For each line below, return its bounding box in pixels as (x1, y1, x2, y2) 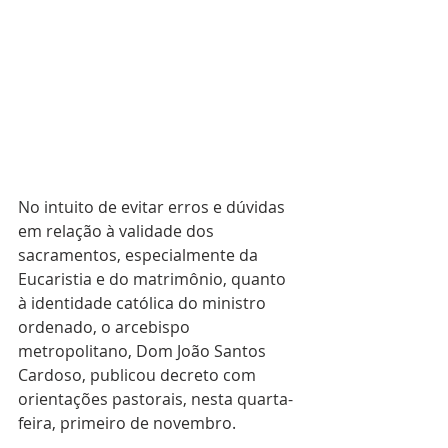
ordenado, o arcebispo (18, 315, 194, 338)
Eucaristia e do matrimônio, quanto (18, 267, 290, 290)
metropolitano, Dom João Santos (18, 339, 270, 362)
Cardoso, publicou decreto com (18, 363, 260, 386)
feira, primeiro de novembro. (18, 411, 236, 434)
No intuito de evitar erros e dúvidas (18, 195, 289, 218)
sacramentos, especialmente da (18, 243, 262, 266)
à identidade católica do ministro (18, 291, 270, 314)
